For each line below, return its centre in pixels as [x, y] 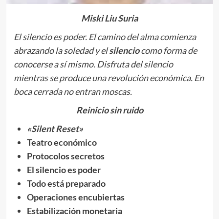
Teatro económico [62, 142]
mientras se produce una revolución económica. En [109, 78]
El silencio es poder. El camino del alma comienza [105, 37]
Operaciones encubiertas [76, 197]
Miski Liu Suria [109, 18]
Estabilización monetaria [74, 211]
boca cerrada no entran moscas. [73, 91]
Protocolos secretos [66, 156]
